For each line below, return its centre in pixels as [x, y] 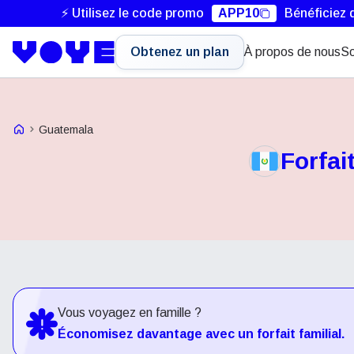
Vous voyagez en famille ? [130, 313]
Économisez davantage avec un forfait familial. [201, 334]
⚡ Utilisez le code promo [132, 13]
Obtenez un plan [180, 52]
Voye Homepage [53, 127]
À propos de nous [292, 52]
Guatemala [66, 129]
